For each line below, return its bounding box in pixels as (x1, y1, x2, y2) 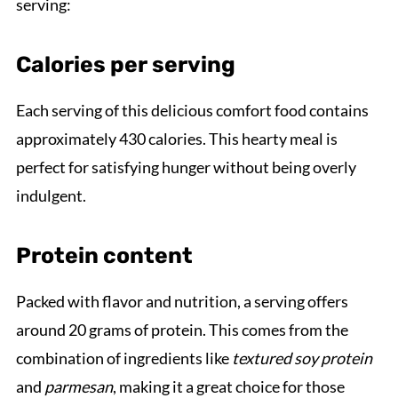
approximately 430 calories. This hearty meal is (15, 128, 338, 148)
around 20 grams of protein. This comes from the (15, 319, 348, 339)
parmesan (44, 376, 113, 396)
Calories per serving (15, 51, 235, 77)
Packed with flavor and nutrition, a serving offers (15, 291, 348, 311)
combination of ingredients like (15, 347, 232, 368)
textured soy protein (231, 347, 372, 368)
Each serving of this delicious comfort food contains (15, 99, 369, 120)
